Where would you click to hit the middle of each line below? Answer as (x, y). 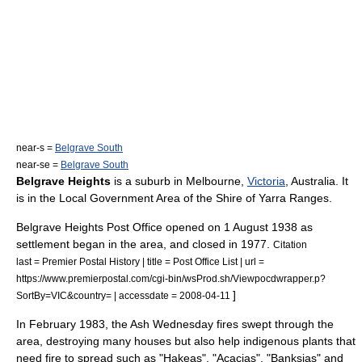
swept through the (286, 324)
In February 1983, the (73, 324)
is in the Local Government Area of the (116, 198)
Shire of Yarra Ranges (272, 198)
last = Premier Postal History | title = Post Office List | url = (140, 261)
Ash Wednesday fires (184, 324)
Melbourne (213, 181)
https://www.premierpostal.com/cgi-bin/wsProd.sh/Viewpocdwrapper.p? (171, 278)
